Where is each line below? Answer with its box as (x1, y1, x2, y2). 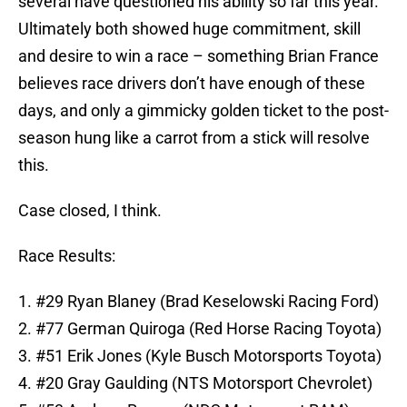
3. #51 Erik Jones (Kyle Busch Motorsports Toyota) (18, 346, 382, 366)
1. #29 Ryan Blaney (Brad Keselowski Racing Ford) (18, 292, 379, 312)
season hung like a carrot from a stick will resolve (18, 128, 370, 148)
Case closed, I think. (18, 201, 162, 221)
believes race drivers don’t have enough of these (18, 74, 365, 94)
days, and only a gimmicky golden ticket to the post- (18, 101, 389, 121)
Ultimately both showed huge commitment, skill (18, 19, 361, 39)
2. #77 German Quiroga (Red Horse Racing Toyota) (18, 319, 382, 339)
